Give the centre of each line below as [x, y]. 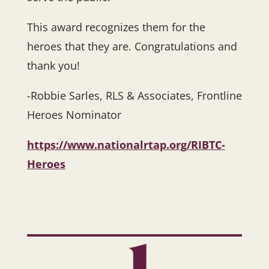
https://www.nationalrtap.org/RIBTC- [126, 145]
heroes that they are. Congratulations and [132, 46]
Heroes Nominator [74, 115]
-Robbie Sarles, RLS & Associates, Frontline [134, 95]
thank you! [53, 65]
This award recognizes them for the [116, 27]
